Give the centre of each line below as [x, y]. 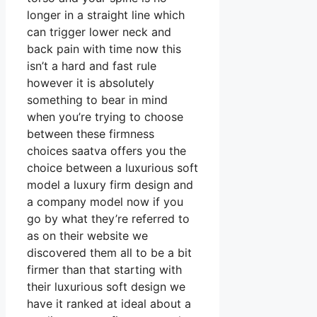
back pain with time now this [104, 49]
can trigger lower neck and [99, 32]
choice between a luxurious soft [113, 168]
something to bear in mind [97, 100]
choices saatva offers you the [106, 151]
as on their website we [87, 236]
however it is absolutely [91, 83]
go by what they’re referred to [108, 219]
